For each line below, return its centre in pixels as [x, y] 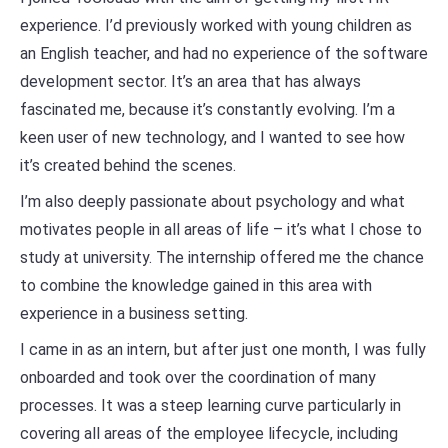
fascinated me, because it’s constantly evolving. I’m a [207, 109]
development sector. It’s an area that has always [190, 81]
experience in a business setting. [134, 313]
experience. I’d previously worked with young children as [216, 25]
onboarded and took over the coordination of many [198, 377]
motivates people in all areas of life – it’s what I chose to [221, 229]
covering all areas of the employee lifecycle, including [209, 433]
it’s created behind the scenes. [128, 165]
